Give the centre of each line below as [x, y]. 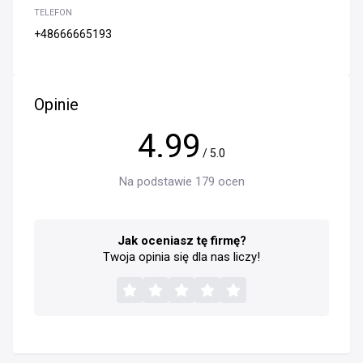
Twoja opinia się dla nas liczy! [181, 257]
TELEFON [53, 13]
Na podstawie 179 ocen [181, 181]
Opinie [56, 105]
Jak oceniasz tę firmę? [181, 241]
